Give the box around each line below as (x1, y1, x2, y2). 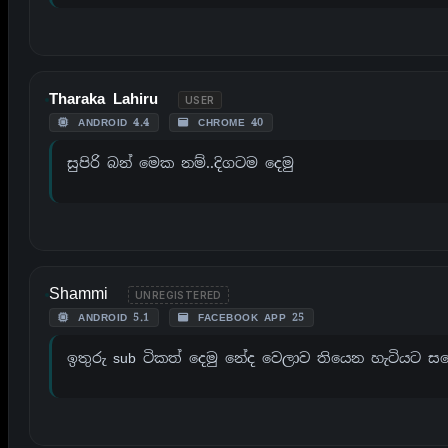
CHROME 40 (192, 115, 264, 129)
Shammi (49, 282, 108, 304)
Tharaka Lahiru (49, 88, 158, 109)
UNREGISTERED (135, 288, 222, 301)
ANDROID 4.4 (72, 115, 150, 129)
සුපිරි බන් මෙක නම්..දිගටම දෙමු (67, 153, 294, 172)
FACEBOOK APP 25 (192, 310, 305, 324)
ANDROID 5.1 (72, 310, 150, 324)
